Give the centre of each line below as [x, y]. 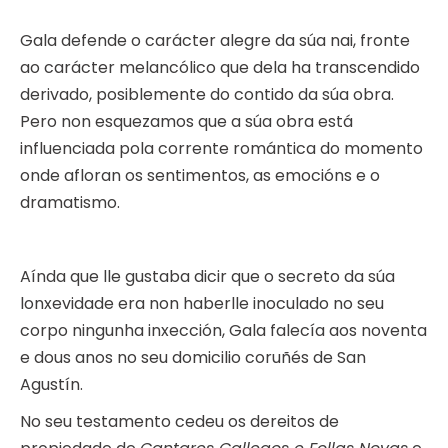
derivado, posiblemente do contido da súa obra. [207, 95]
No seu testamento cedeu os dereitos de [179, 422]
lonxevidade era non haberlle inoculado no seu [202, 304]
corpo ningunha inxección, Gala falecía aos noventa [223, 331]
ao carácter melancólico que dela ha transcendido [220, 68]
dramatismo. [70, 203]
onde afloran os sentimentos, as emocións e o [200, 176]
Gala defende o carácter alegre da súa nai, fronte [215, 41]
